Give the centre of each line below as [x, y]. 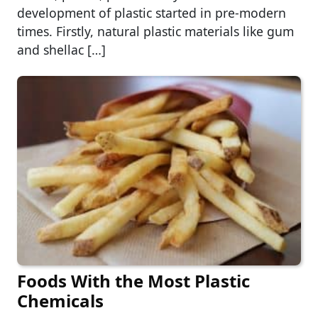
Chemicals [60, 300]
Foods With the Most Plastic [133, 280]
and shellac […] [61, 50]
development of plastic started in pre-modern [152, 13]
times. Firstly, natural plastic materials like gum [155, 31]
